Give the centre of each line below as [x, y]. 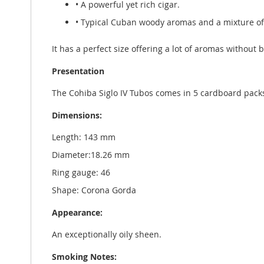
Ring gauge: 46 [81, 172]
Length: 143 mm [84, 137]
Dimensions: [77, 115]
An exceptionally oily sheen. [107, 234]
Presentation [78, 71]
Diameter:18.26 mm [91, 155]
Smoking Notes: [84, 257]
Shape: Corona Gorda [94, 190]
